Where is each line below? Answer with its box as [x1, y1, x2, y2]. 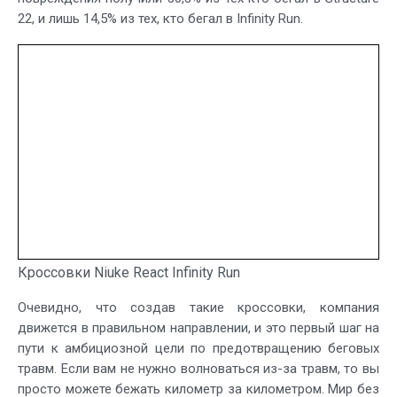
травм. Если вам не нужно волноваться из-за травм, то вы [18, 360, 379, 377]
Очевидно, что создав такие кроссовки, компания [18, 299, 379, 315]
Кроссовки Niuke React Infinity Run [18, 263, 240, 281]
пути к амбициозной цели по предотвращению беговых [18, 339, 379, 356]
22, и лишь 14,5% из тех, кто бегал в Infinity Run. [18, 11, 303, 27]
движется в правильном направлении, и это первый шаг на [18, 319, 379, 336]
